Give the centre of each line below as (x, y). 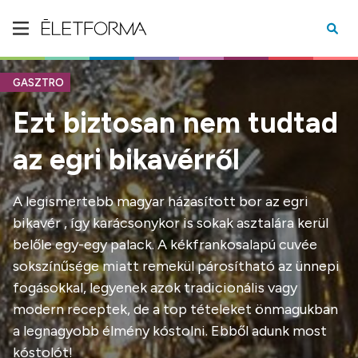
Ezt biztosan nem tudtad (175, 123)
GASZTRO (38, 83)
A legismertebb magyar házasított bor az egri (161, 201)
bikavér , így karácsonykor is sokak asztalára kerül (171, 223)
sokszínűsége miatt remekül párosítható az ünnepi (176, 266)
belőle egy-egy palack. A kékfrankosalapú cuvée (165, 245)
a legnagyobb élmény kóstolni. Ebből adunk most (170, 331)
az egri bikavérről (126, 159)
